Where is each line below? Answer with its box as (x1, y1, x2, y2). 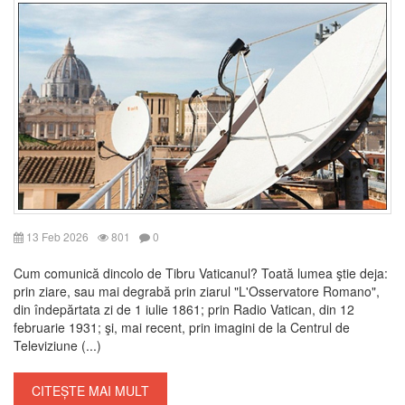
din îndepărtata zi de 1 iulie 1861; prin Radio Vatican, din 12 (14, 300, 354, 319)
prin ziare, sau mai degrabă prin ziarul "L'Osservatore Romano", (14, 282, 380, 301)
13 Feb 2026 (24, 229, 89, 245)
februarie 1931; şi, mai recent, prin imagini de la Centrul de (14, 318, 350, 337)
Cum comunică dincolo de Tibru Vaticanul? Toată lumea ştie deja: (14, 264, 388, 283)
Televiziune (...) (14, 336, 101, 355)
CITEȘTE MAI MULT (32, 381, 149, 400)
